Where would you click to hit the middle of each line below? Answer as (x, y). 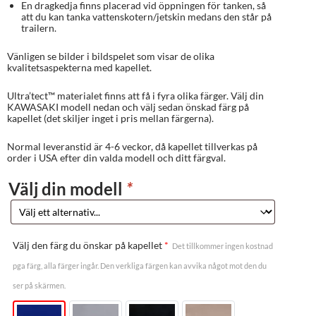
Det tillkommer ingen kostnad (223, 245)
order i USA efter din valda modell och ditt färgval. (116, 157)
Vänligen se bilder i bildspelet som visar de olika (111, 56)
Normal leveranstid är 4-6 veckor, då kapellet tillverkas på (132, 146)
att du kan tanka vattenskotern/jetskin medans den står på (146, 16)
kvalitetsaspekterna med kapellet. (79, 67)
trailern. (39, 28)
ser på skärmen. (39, 285)
